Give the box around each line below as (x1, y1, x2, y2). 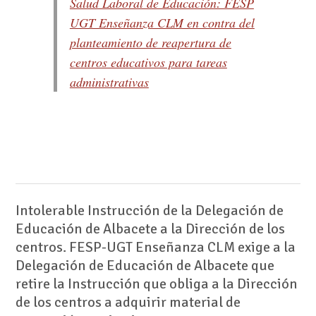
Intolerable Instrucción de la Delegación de (15, 201, 284, 219)
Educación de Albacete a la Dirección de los (15, 219, 285, 238)
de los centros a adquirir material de (15, 293, 241, 311)
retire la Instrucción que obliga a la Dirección (15, 274, 298, 293)
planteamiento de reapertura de (69, 34, 231, 51)
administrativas (69, 73, 149, 91)
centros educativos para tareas (69, 54, 227, 71)
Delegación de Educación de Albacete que (15, 256, 274, 274)
